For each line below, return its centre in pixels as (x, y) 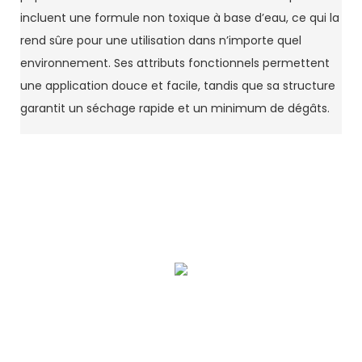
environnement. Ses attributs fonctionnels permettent (175, 63)
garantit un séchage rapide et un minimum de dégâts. (175, 108)
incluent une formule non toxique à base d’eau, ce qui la (180, 17)
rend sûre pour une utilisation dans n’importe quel (161, 40)
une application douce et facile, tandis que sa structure (178, 85)
